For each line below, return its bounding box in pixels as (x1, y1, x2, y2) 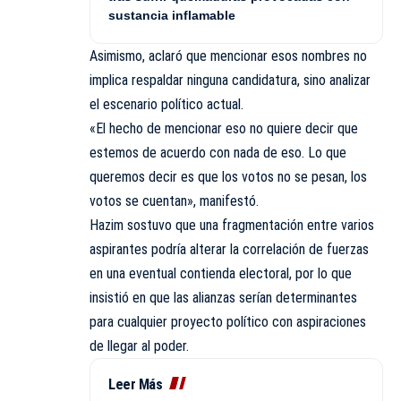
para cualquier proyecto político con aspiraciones (90, 312, 366, 330)
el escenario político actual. (90, 95, 243, 113)
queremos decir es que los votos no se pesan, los (90, 167, 367, 185)
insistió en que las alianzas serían (90, 288, 276, 306)
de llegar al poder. (90, 337, 189, 354)
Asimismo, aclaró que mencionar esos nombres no (90, 47, 367, 64)
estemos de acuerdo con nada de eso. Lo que (90, 143, 346, 161)
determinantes (276, 288, 357, 306)
